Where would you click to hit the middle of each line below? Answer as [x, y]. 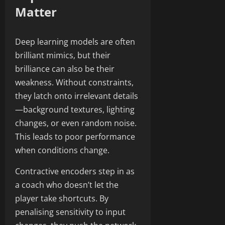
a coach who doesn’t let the [67, 185]
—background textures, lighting [75, 109]
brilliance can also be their [65, 69]
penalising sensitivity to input [70, 212]
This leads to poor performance [75, 136]
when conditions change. [62, 150]
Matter [36, 12]
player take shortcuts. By [62, 198]
